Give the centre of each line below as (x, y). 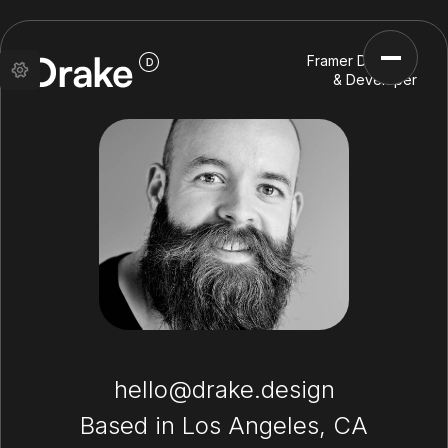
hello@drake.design (224, 390)
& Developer (375, 79)
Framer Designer (362, 60)
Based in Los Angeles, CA (224, 426)
